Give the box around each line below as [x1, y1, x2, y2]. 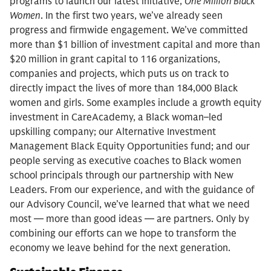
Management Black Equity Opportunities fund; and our [10, 140, 250, 153]
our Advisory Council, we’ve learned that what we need [10, 198, 250, 211]
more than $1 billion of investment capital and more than [10, 39, 260, 51]
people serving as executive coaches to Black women [10, 155, 241, 168]
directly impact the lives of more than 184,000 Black [10, 82, 238, 95]
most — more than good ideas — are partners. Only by [10, 213, 249, 226]
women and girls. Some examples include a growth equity [10, 97, 261, 109]
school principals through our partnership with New [10, 169, 233, 182]
